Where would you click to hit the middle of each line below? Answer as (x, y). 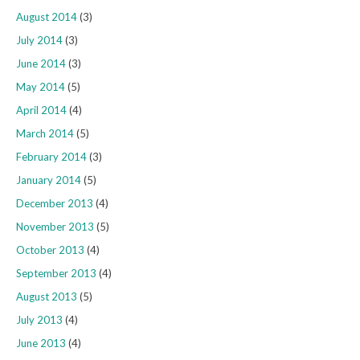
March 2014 (45, 134)
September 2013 (56, 274)
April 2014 (41, 110)
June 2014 (41, 64)
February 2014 (51, 157)
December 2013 (55, 204)
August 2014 (47, 17)
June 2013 (41, 344)
